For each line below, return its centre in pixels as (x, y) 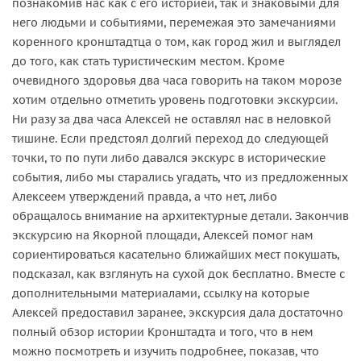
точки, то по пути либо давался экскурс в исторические (169, 158)
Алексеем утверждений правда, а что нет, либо (145, 196)
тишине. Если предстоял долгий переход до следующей (170, 138)
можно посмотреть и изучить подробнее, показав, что (166, 351)
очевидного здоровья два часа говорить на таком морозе (177, 80)
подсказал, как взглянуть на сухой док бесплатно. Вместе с (178, 274)
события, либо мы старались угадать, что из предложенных (180, 177)
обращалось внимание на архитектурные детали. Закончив (180, 216)
